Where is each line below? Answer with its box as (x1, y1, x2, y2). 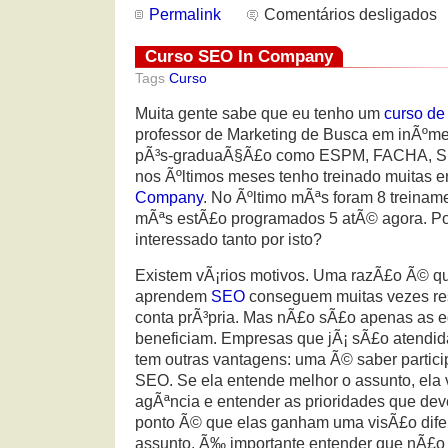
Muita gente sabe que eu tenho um (135, 104, 384, 122)
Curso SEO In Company (145, 45, 333, 66)
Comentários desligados (264, 5, 438, 23)
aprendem (135, 287, 211, 305)
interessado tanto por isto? (135, 230, 322, 248)
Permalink (149, 5, 221, 23)
